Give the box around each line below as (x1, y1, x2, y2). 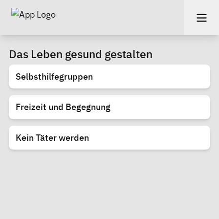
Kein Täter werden (15, 131, 89, 143)
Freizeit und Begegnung (15, 101, 110, 113)
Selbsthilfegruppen (15, 70, 93, 82)
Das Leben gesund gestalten (9, 46, 153, 61)
